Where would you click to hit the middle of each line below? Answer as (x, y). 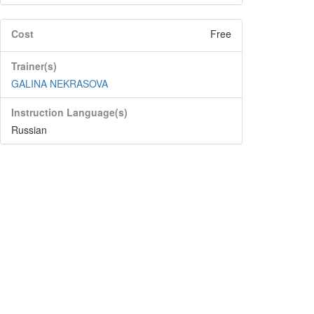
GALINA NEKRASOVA (60, 83)
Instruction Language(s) (69, 112)
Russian (29, 130)
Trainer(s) (34, 66)
